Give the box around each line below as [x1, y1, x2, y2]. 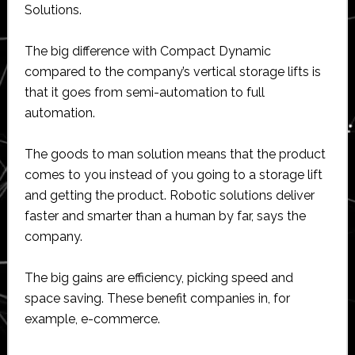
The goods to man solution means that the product [24, 146, 326, 162]
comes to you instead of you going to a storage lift [24, 166, 323, 182]
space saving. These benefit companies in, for [24, 290, 290, 306]
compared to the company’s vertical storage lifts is [24, 63, 321, 79]
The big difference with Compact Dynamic [24, 43, 271, 59]
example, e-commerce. [24, 311, 160, 326]
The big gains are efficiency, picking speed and [24, 269, 293, 285]
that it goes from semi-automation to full [24, 84, 265, 100]
